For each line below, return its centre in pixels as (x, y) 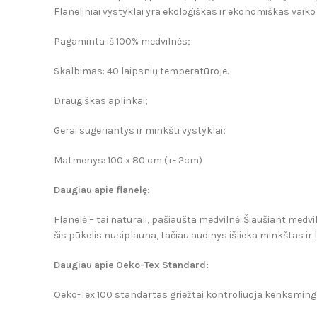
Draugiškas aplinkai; (101, 101)
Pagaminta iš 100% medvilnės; (122, 41)
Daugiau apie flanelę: (102, 190)
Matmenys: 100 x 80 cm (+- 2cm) (128, 160)
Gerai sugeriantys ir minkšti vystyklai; (140, 131)
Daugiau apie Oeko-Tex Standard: (131, 265)
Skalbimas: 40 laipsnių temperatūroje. (141, 71)
